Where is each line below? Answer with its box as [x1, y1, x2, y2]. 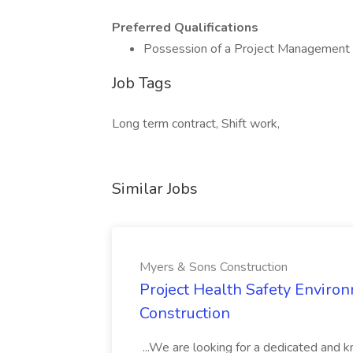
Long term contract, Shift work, [112, 115, 280, 132]
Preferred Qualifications [112, 19, 258, 36]
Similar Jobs [112, 178, 198, 199]
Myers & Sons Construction [139, 258, 288, 276]
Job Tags [112, 72, 172, 94]
